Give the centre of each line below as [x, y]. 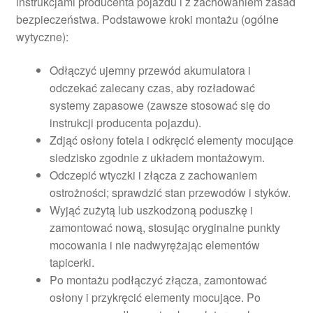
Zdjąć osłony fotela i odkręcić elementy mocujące [171, 140]
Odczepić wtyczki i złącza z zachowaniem [153, 175]
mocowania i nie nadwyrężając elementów [154, 245]
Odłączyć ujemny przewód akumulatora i [150, 71]
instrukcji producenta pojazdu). [125, 123]
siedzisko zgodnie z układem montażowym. [157, 158]
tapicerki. [72, 263]
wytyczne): [42, 37]
